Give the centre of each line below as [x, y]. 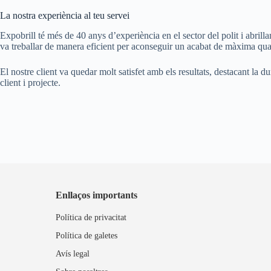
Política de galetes [87, 235]
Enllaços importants [96, 195]
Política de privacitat [91, 217]
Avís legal [73, 253]
